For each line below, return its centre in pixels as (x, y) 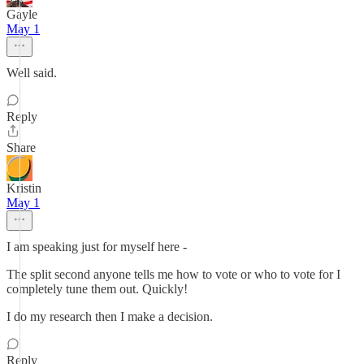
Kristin (24, 188)
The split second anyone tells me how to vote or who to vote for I (173, 274)
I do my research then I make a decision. (110, 316)
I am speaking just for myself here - (97, 247)
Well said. (32, 73)
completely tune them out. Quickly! (97, 289)
